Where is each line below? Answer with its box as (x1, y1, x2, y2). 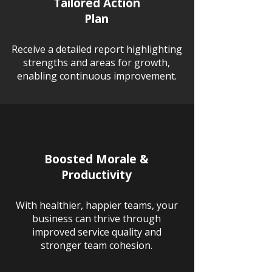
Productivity (61, 167, 132, 183)
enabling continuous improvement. (16, 69, 177, 83)
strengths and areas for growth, (23, 56, 170, 69)
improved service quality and (32, 225, 161, 239)
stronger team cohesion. (41, 239, 152, 252)
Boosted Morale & (44, 151, 149, 167)
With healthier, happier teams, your (15, 199, 178, 212)
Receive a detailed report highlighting (11, 42, 182, 56)
